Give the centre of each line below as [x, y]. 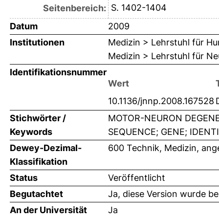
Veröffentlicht [137, 178]
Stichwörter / [38, 118]
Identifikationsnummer [58, 72]
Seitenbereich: [74, 8]
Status [24, 178]
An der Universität [48, 210]
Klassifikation [39, 162]
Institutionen [37, 43]
